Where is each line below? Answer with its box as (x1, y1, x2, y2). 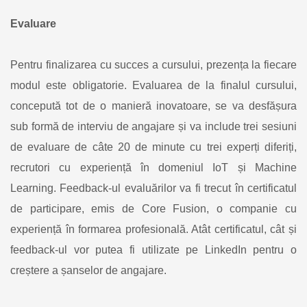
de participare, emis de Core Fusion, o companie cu (10, 203, 297, 214)
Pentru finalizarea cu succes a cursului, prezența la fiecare (10, 59, 297, 71)
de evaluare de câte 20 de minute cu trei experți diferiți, (10, 141, 297, 153)
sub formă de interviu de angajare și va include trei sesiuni (10, 121, 297, 132)
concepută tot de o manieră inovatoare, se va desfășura (10, 100, 297, 112)
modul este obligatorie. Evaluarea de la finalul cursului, (10, 79, 297, 91)
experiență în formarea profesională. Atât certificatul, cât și (10, 223, 297, 235)
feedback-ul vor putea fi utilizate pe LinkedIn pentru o (10, 244, 297, 256)
